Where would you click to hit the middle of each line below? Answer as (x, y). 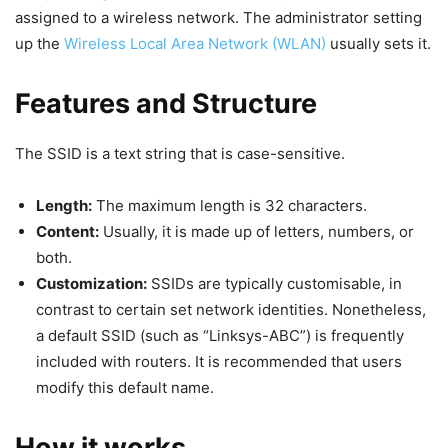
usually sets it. (380, 43)
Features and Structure (166, 103)
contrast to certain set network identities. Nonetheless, (231, 309)
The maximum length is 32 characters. (229, 205)
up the (37, 43)
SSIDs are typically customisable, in (274, 283)
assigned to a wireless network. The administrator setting (218, 17)
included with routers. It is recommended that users (219, 361)
